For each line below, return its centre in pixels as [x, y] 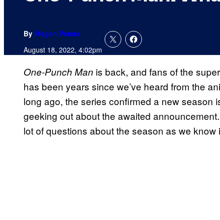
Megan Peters [57, 34]
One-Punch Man [58, 72]
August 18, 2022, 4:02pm [63, 50]
